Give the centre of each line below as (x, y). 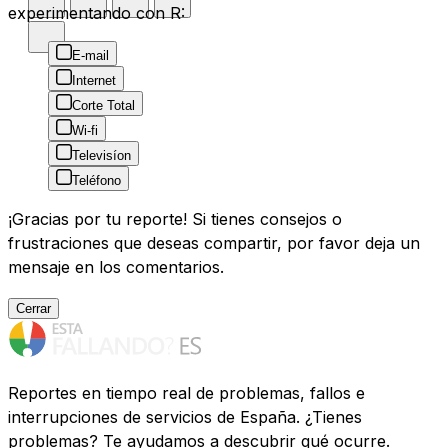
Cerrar (33, 309)
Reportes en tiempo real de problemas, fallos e (186, 393)
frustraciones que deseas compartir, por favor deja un (214, 243)
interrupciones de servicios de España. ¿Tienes (185, 417)
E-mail (90, 56)
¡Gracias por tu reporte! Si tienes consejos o (175, 219)
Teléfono (96, 181)
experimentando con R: (96, 13)
